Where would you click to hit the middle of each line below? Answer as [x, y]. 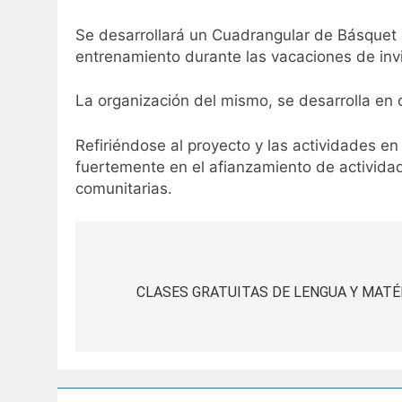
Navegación [150, 264]
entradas [136, 329]
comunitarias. [124, 188]
